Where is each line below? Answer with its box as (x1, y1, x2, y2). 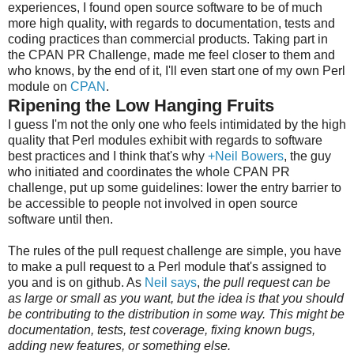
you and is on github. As (8, 275, 145, 289)
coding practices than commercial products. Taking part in (8, 32, 328, 46)
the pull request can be (203, 275, 330, 289)
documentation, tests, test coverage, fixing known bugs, (8, 322, 315, 337)
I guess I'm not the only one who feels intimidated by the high (8, 117, 346, 131)
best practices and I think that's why (8, 149, 208, 163)
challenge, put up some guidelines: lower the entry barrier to (8, 180, 341, 194)
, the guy (284, 149, 331, 163)
